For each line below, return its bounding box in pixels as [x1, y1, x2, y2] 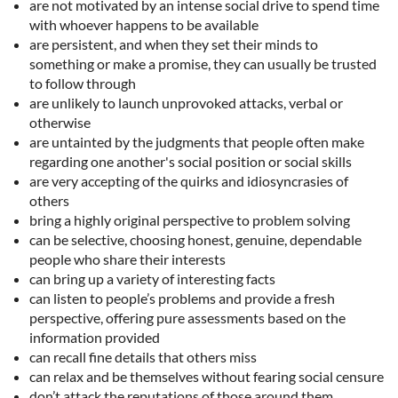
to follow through [29, 75, 136, 92]
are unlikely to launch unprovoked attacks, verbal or [29, 94, 343, 112]
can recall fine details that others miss [29, 348, 257, 366]
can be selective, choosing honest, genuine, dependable [29, 231, 362, 249]
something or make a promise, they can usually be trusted [29, 55, 377, 73]
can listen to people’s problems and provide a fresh [29, 290, 335, 307]
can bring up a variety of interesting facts [29, 270, 275, 288]
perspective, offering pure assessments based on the [29, 309, 346, 327]
